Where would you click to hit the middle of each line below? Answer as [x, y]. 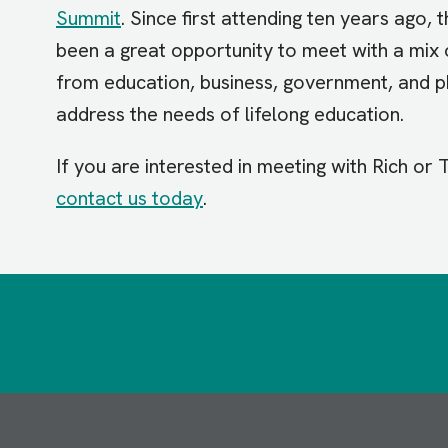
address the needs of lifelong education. [232, 113]
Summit [88, 17]
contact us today [129, 197]
